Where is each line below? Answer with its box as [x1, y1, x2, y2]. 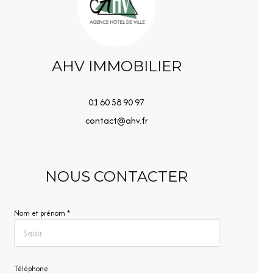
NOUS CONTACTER [45, 168, 188, 185]
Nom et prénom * [13, 208, 70, 218]
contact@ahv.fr [85, 114, 148, 127]
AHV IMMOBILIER [51, 57, 182, 75]
